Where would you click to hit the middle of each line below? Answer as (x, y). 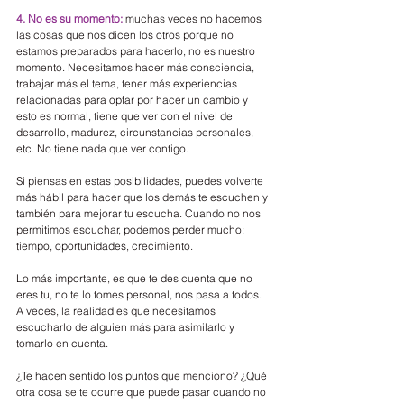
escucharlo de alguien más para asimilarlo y (127, 326)
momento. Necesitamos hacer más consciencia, (137, 67)
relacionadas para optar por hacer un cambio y (133, 99)
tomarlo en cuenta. (62, 343)
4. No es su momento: (69, 18)
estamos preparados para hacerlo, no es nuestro (137, 50)
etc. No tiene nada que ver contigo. (102, 148)
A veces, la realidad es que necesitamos (117, 310)
